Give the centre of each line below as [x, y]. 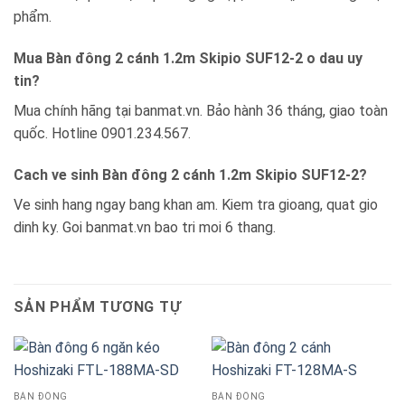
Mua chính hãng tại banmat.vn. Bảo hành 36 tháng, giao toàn [201, 110]
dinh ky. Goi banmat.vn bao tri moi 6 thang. [145, 227]
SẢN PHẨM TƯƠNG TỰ [98, 307]
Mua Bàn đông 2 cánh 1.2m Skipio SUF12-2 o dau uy [188, 58]
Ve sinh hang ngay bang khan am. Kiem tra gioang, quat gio [196, 204]
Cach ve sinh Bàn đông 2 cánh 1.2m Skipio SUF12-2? [190, 174]
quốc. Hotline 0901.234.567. [102, 133]
